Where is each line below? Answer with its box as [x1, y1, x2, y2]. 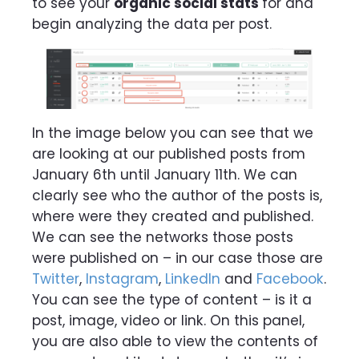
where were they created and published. [32, 206, 313, 226]
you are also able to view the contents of [32, 331, 318, 351]
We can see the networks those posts [32, 227, 293, 247]
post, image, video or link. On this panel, [32, 310, 305, 330]
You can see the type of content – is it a [32, 289, 312, 309]
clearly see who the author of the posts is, [32, 185, 322, 205]
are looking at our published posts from [32, 143, 305, 163]
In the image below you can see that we [32, 123, 313, 143]
